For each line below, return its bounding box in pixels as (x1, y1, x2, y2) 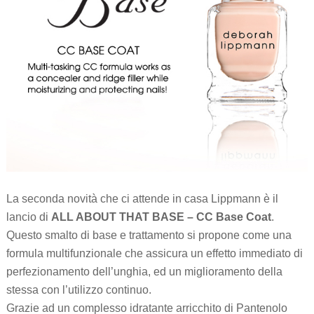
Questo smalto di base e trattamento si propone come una (6, 228, 292, 241)
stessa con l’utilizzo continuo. (6, 283, 151, 296)
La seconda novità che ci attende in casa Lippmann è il (6, 192, 278, 205)
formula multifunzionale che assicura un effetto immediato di (6, 247, 303, 259)
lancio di (6, 210, 51, 223)
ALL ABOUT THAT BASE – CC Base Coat (50, 210, 271, 223)
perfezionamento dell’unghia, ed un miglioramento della (6, 265, 282, 278)
